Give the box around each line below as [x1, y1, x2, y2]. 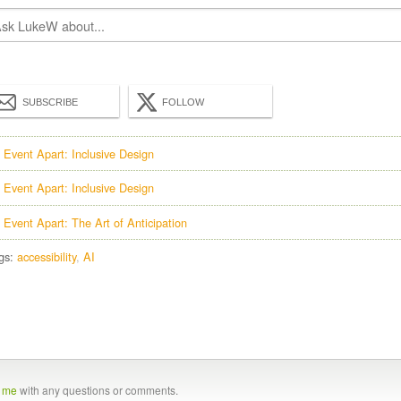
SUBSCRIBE [22, 96, 78, 107]
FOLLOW [162, 96, 204, 107]
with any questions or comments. [17, 381, 178, 397]
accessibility [17, 248, 76, 266]
